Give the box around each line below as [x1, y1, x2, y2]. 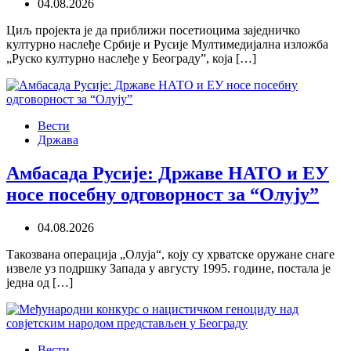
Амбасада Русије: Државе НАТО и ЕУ [6, 163, 329, 184]
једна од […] [6, 275, 73, 289]
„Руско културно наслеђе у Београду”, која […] [6, 52, 256, 66]
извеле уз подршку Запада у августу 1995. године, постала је [6, 261, 331, 275]
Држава [38, 133, 78, 147]
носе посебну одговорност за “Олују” [6, 184, 319, 205]
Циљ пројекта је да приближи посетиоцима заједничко [6, 24, 300, 38]
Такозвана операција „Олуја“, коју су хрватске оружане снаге [6, 247, 335, 261]
